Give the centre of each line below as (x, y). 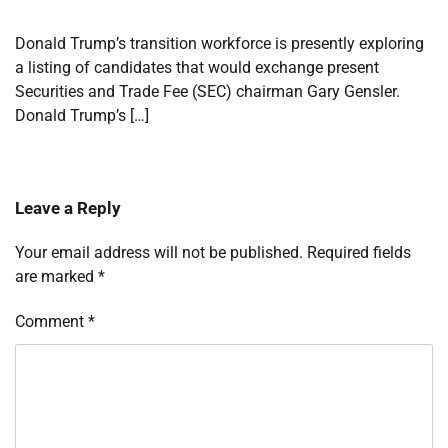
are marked (56, 277)
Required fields (359, 253)
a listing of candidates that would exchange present (197, 68)
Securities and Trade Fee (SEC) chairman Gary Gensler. (207, 92)
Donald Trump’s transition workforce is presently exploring (219, 44)
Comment (51, 322)
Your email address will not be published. (159, 253)
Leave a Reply (68, 208)
